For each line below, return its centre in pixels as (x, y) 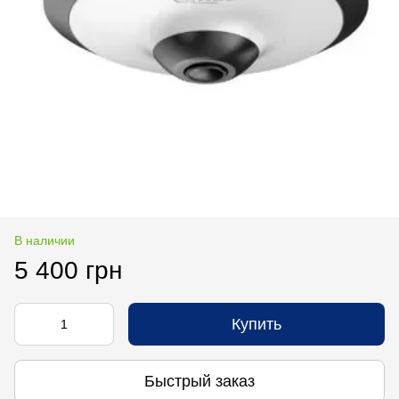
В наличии (45, 240)
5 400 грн (68, 270)
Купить (256, 324)
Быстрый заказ (199, 381)
